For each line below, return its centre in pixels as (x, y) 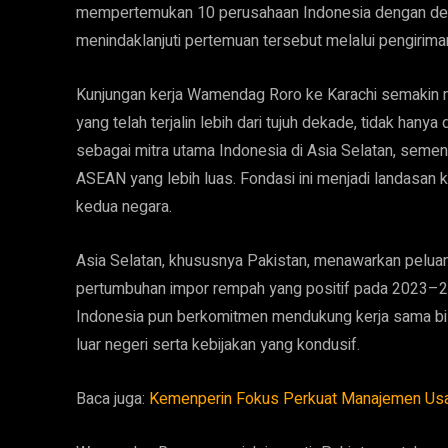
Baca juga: (112, 399)
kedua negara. (124, 207)
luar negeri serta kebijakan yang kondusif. (218, 345)
